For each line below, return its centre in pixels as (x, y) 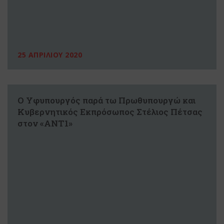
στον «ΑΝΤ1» (45, 123)
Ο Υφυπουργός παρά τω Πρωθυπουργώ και (106, 100)
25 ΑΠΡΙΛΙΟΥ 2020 (50, 54)
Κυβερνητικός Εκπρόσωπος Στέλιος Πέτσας (110, 111)
